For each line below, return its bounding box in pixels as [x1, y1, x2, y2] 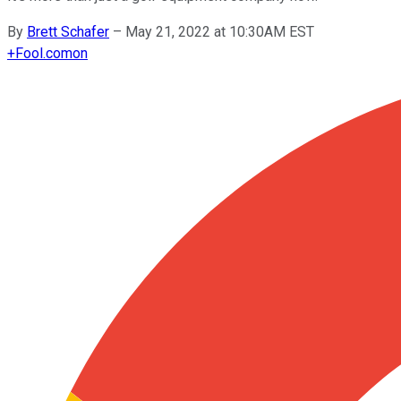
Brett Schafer [27, 22, 109, 40]
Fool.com [15, 44, 73, 62]
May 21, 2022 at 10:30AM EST [125, 22, 314, 40]
